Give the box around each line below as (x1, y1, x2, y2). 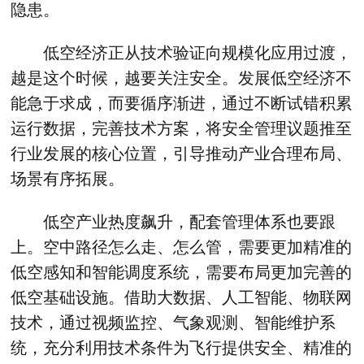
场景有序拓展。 (11, 170, 125, 188)
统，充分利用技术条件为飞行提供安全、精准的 (11, 338, 353, 357)
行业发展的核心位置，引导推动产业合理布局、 (11, 145, 353, 163)
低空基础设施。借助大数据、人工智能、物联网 (11, 288, 353, 306)
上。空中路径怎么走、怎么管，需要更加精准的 (11, 237, 353, 256)
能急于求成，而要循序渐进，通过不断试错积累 (11, 94, 353, 113)
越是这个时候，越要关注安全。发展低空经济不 (11, 69, 353, 88)
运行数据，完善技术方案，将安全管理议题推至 (11, 119, 353, 138)
